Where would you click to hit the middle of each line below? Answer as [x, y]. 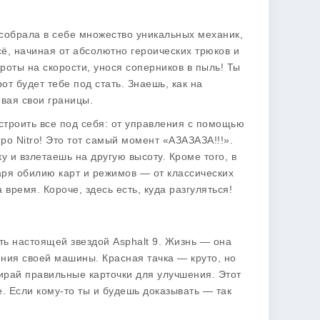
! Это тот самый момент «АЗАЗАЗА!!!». [136, 140]
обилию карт [48, 173]
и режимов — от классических [157, 173]
